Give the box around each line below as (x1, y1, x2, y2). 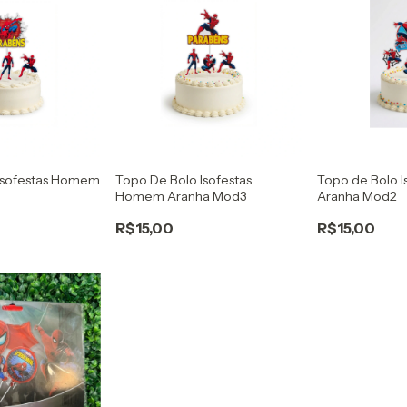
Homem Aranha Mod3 (114, 188, 247, 205)
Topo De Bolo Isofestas (114, 172, 252, 189)
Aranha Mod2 (317, 188, 398, 205)
